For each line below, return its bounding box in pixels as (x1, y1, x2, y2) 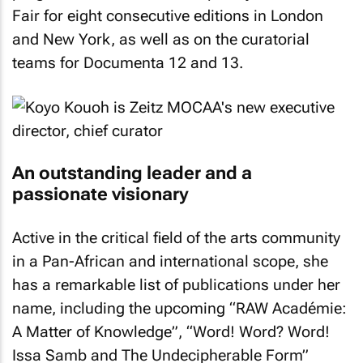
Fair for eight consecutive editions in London (12, 6, 323, 25)
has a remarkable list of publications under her (12, 275, 340, 294)
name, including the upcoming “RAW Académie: (12, 298, 347, 318)
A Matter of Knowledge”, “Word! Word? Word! (12, 322, 330, 341)
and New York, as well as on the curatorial (12, 30, 310, 49)
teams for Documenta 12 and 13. (12, 53, 243, 72)
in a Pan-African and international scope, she (12, 251, 328, 271)
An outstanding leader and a (12, 163, 252, 183)
